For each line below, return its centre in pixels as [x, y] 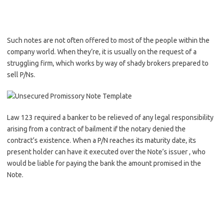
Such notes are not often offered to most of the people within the [108, 40]
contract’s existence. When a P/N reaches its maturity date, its [102, 140]
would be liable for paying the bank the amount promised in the [104, 163]
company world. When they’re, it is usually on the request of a [102, 52]
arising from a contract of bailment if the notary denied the [96, 129]
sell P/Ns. [21, 75]
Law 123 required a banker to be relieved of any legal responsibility [110, 117]
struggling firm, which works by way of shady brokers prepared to [108, 63]
